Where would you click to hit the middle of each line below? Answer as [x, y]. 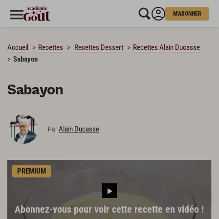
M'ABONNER [187, 13]
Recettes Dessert [99, 47]
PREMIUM [32, 171]
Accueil [18, 47]
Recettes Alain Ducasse [166, 47]
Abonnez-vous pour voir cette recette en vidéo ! [109, 209]
